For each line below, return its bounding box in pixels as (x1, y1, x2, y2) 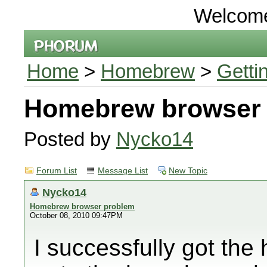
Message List (98, 166, 148, 175)
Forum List (36, 166, 77, 175)
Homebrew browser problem (30, 202, 135, 211)
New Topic (169, 166, 207, 175)
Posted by (24, 128, 116, 150)
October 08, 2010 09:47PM (30, 211, 123, 220)
